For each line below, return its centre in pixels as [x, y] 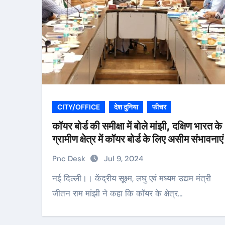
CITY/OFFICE [79, 107]
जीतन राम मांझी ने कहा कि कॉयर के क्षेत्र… [118, 193]
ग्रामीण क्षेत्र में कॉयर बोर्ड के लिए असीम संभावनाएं [138, 139]
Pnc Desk [70, 159]
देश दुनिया [126, 107]
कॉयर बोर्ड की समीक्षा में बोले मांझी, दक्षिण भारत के [137, 126]
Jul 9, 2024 [124, 159]
